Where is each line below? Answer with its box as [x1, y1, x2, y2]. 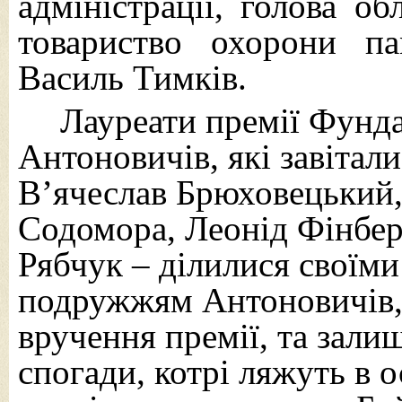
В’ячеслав [18, 173, 176, 212]
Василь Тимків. [18, 58, 247, 97]
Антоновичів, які [18, 137, 271, 176]
